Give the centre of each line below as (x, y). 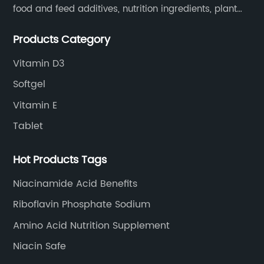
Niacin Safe (40, 246)
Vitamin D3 (39, 63)
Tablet (28, 126)
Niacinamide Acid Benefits (75, 184)
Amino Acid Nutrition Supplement (92, 225)
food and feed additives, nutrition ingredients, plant (125, 9)
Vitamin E (35, 105)
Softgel (29, 84)
